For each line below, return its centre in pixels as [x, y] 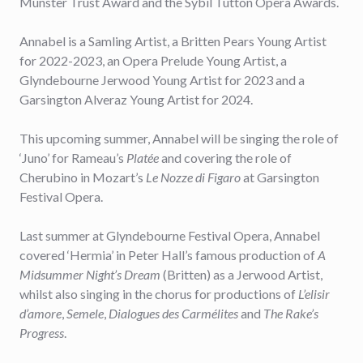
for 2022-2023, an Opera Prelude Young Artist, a [153, 60]
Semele [85, 313]
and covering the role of [226, 158]
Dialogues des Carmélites [173, 313]
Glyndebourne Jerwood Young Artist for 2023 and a [162, 80]
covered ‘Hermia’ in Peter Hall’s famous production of [169, 255]
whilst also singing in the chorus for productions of [159, 294]
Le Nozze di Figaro [193, 177]
